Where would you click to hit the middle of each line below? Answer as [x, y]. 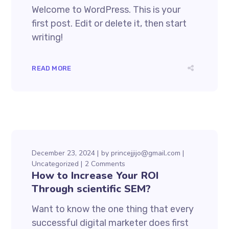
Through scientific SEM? [91, 189]
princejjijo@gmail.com [146, 153]
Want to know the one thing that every [113, 209]
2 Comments [105, 164]
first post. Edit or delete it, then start [109, 24]
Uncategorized [55, 164]
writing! [48, 37]
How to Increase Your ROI [95, 176]
